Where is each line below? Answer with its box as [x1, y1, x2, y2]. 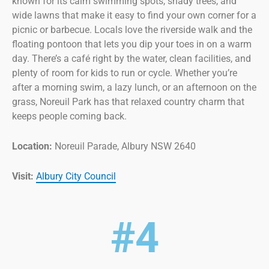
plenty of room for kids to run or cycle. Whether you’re [12, 67, 237, 79]
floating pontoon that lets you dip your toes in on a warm [12, 38, 252, 50]
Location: [12, 140, 52, 152]
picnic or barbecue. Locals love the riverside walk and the [12, 24, 252, 36]
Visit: [12, 170, 34, 182]
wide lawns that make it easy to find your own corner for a [12, 10, 256, 22]
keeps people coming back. [12, 110, 127, 122]
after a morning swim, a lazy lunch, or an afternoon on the [12, 82, 256, 94]
